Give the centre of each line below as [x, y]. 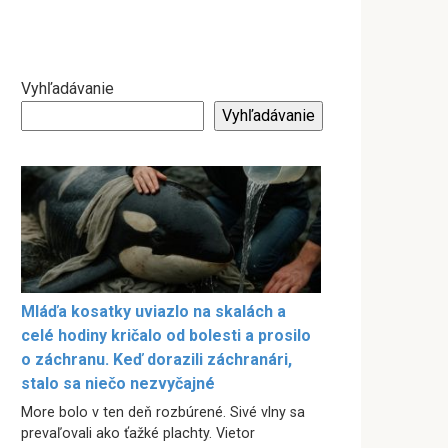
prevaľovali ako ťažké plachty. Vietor [138, 434]
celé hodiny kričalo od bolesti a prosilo [166, 336]
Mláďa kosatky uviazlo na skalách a [153, 312]
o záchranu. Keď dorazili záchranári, [156, 360]
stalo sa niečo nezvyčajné [118, 384]
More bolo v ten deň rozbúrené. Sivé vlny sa [163, 413]
